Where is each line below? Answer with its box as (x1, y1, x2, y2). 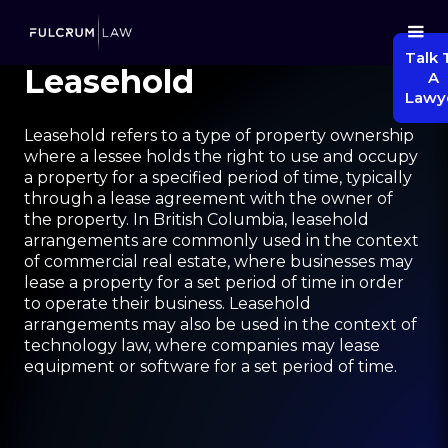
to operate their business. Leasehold (24, 294, 311, 313)
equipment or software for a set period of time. (24, 357, 397, 376)
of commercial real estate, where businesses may (24, 252, 413, 271)
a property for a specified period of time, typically (24, 168, 412, 187)
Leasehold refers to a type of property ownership (24, 126, 414, 145)
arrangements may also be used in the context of (24, 315, 417, 334)
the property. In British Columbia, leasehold (24, 210, 369, 229)
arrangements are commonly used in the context (24, 231, 419, 250)
